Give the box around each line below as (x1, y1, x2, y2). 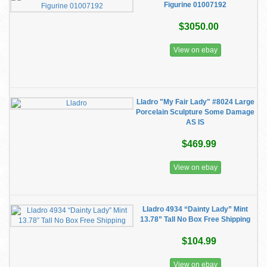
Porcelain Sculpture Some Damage (136, 108, 254, 116)
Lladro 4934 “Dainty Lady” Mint (142, 205, 248, 213)
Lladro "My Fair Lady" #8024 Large (136, 98, 254, 106)
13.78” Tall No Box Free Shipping (140, 215, 250, 223)
